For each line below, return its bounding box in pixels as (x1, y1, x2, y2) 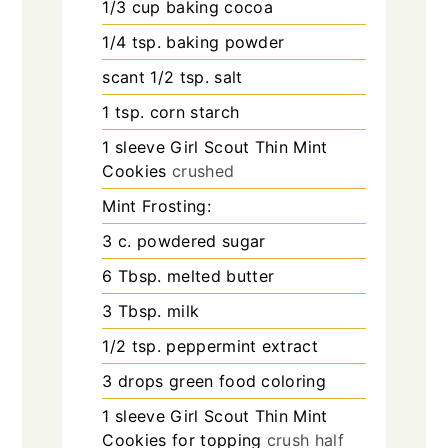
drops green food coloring (118, 370, 327, 391)
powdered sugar (137, 230, 266, 251)
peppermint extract (166, 335, 319, 356)
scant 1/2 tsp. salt (102, 66, 243, 87)
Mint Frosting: (102, 195, 211, 216)
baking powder (166, 31, 285, 52)
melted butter (166, 265, 275, 286)
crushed (171, 160, 235, 181)
